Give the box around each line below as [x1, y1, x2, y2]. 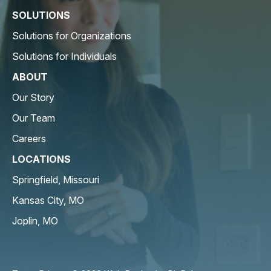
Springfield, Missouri [12, 173, 99, 186]
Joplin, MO [12, 214, 58, 227]
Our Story [12, 91, 54, 103]
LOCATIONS [12, 152, 71, 165]
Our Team [12, 111, 55, 124]
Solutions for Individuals [12, 50, 117, 62]
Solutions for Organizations [12, 29, 131, 42]
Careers [12, 132, 46, 145]
